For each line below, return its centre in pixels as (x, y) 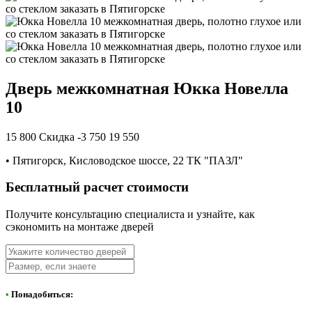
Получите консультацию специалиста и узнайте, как (130, 214)
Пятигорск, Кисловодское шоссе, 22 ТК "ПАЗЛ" (126, 160)
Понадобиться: (41, 295)
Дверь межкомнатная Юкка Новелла (147, 88)
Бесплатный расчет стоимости (97, 187)
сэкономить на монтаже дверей (80, 227)
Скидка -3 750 (72, 136)
